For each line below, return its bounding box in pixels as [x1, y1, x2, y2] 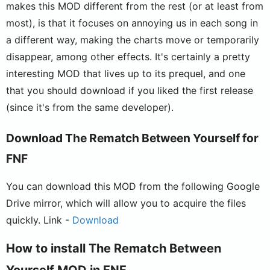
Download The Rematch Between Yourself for [6, 130, 259, 145]
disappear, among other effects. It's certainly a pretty [6, 50, 250, 63]
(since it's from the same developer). [6, 101, 174, 113]
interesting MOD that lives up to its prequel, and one [6, 67, 245, 80]
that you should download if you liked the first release [6, 84, 253, 96]
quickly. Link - [6, 213, 72, 226]
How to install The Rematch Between [6, 240, 221, 256]
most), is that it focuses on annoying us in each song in [6, 16, 258, 29]
